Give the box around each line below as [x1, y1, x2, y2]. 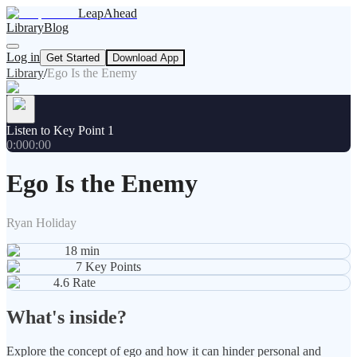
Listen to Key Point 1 [6, 124, 114, 137]
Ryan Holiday [6, 215, 76, 229]
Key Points [85, 259, 141, 273]
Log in [6, 50, 40, 64]
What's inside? [6, 306, 127, 328]
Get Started [46, 52, 100, 64]
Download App [112, 52, 178, 64]
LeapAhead [78, 6, 137, 20]
